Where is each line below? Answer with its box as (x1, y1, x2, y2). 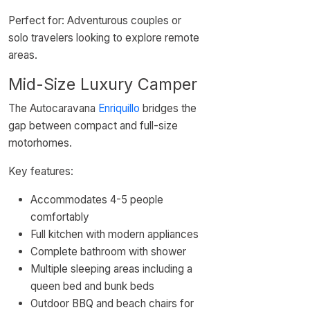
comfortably (30, 210, 89, 224)
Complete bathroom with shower (30, 245, 186, 258)
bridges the (140, 102, 197, 115)
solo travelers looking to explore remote (8, 31, 199, 44)
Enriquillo (98, 102, 140, 115)
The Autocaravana (8, 102, 98, 115)
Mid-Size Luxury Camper (8, 74, 197, 94)
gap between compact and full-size (8, 119, 178, 132)
